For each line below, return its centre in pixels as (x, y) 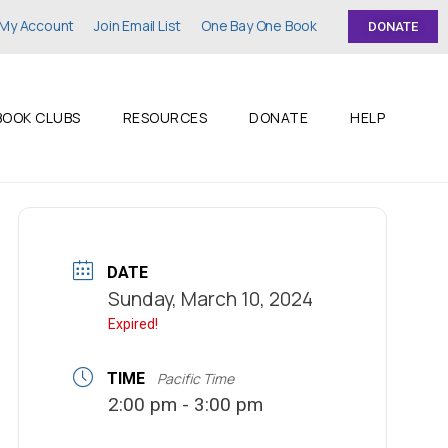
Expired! (133, 323)
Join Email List (138, 25)
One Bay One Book (259, 25)
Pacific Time (196, 379)
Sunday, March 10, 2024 (211, 298)
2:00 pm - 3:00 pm (186, 405)
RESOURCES (164, 117)
